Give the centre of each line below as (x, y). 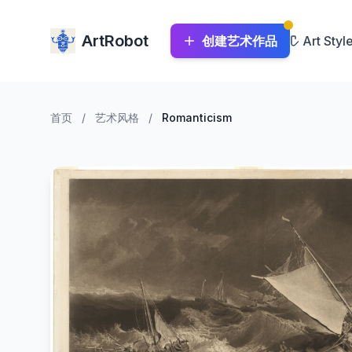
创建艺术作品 (240, 41)
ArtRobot (115, 41)
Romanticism (197, 117)
